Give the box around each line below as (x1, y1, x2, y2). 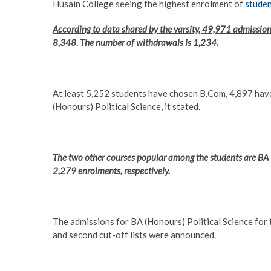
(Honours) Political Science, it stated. (53, 101, 200, 113)
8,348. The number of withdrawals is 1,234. (53, 37, 218, 48)
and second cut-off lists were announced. (53, 229, 216, 241)
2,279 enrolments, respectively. (53, 165, 170, 177)
